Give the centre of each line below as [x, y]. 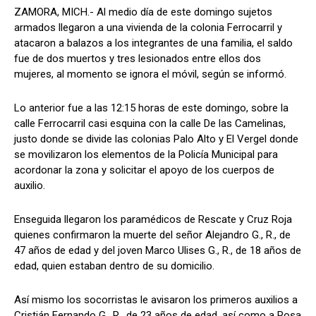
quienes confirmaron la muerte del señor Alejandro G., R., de [152, 235]
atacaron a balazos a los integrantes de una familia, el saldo [153, 43]
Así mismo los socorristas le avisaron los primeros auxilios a [156, 300]
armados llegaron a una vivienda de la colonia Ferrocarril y [148, 28]
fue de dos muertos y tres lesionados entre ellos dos [138, 59]
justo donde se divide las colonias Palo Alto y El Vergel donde [156, 139]
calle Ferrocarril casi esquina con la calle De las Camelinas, [150, 124]
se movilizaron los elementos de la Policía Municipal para [146, 155]
